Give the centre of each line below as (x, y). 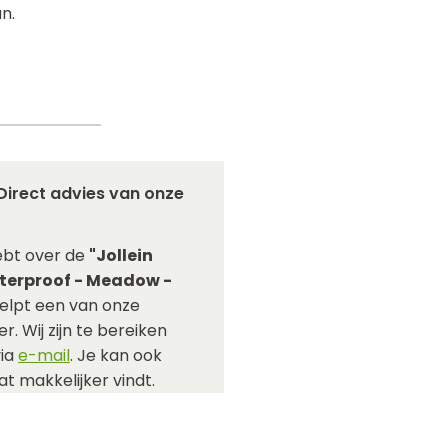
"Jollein (121, 255)
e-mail (44, 355)
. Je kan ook (116, 355)
